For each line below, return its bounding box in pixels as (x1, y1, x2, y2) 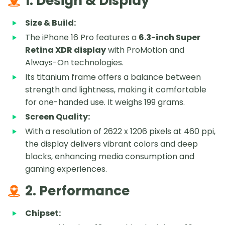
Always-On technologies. (25, 57, 124, 69)
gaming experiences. (25, 163, 107, 175)
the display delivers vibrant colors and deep (25, 138, 198, 150)
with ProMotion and (106, 44, 184, 56)
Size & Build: (25, 17, 76, 29)
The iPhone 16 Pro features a (25, 32, 139, 44)
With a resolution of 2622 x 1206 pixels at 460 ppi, (25, 126, 215, 138)
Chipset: (25, 207, 61, 219)
